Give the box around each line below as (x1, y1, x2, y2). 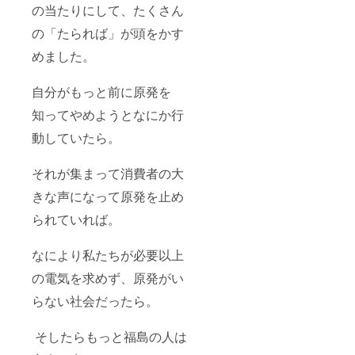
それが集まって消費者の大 (32, 163, 184, 182)
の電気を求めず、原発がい (32, 268, 184, 287)
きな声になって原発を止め (32, 186, 184, 205)
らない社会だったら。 (32, 291, 158, 310)
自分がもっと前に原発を (32, 82, 171, 101)
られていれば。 (32, 209, 120, 228)
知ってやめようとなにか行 (32, 105, 184, 124)
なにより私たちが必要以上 (32, 245, 184, 264)
